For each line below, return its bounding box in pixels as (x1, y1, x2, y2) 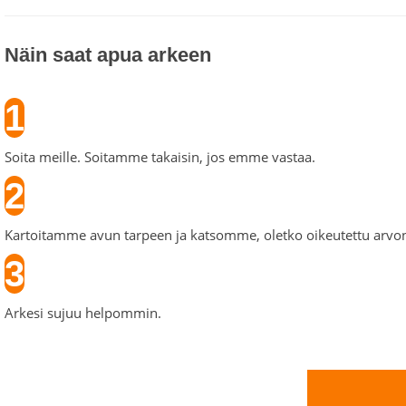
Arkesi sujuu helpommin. (5, 304, 161, 322)
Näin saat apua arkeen (5, 43, 211, 66)
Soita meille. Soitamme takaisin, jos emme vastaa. (5, 148, 315, 166)
